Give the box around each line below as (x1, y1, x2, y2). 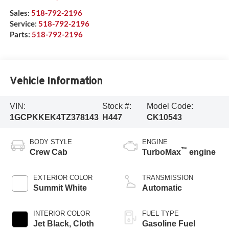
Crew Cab (29, 147, 67, 156)
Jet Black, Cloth (33, 219, 94, 228)
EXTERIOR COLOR (33, 173, 93, 181)
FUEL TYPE (142, 209, 179, 217)
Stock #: (102, 101, 132, 110)
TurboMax (142, 147, 181, 156)
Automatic (142, 183, 182, 192)
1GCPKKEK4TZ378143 (9, 112, 99, 122)
